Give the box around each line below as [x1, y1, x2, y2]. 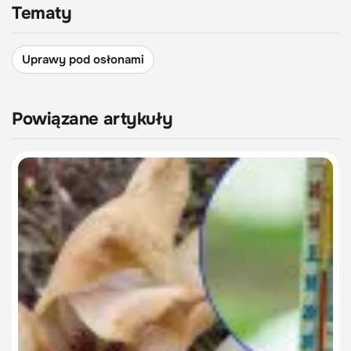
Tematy [12, 2, 72, 25]
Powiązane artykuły [12, 108, 173, 131]
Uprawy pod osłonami [22, 52, 144, 68]
